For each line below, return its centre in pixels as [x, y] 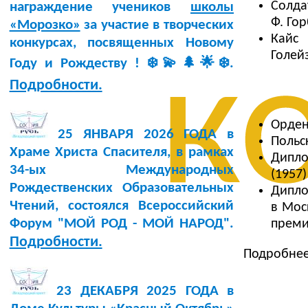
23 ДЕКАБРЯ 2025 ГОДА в [141, 291]
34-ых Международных [121, 170]
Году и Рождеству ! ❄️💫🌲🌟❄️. [121, 64]
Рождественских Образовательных [121, 188]
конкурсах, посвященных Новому [121, 43]
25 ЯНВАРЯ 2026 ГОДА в [141, 135]
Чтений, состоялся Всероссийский [121, 206]
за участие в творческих [157, 25]
